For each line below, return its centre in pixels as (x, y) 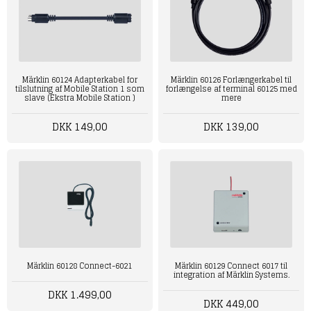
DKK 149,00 (79, 127)
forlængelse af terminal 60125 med (231, 89)
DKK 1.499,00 (79, 295)
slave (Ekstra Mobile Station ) (79, 98)
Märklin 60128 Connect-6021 (80, 266)
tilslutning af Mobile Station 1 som (79, 89)
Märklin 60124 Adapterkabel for (79, 80)
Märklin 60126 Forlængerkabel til (232, 80)
